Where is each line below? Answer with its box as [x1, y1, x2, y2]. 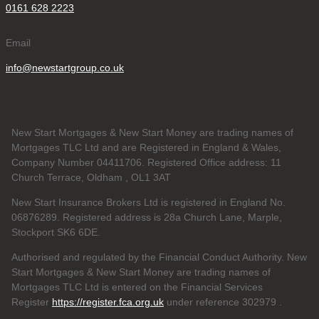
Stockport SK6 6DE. [11, 226, 100, 239]
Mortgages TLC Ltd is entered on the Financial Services [11, 281, 263, 293]
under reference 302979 [164, 296, 276, 308]
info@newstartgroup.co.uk [6, 62, 124, 74]
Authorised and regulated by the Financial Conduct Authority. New [11, 251, 307, 263]
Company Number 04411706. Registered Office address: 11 [11, 157, 281, 169]
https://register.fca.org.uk [52, 296, 164, 308]
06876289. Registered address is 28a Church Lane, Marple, [11, 211, 282, 224]
